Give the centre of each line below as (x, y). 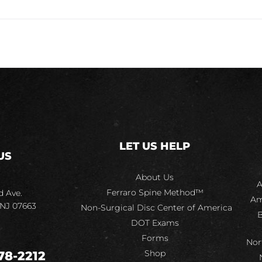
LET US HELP (155, 146)
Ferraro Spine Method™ (155, 193)
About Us (155, 177)
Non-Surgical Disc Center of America (156, 208)
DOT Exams (155, 223)
